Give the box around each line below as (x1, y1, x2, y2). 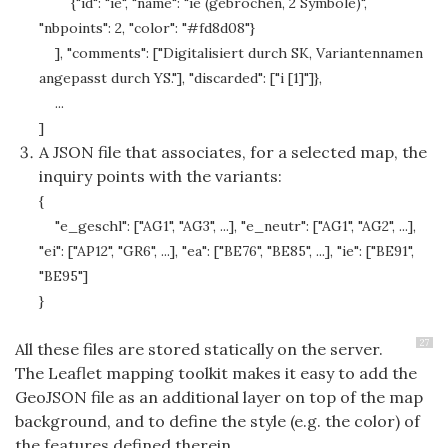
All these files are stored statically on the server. (15, 339, 383, 360)
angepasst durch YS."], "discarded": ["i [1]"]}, (39, 69, 322, 88)
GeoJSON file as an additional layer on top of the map (15, 387, 423, 408)
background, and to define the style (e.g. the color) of (15, 411, 420, 432)
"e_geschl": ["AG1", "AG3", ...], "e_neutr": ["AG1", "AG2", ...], (39, 217, 416, 236)
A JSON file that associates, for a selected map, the (39, 142, 427, 163)
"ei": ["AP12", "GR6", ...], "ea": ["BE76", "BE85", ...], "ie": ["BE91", (39, 242, 414, 261)
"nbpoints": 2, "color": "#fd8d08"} (39, 19, 255, 38)
